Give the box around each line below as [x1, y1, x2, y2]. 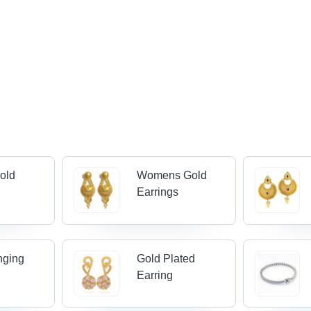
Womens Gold [136, 169, 207, 182]
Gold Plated [136, 253, 195, 265]
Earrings [136, 186, 178, 199]
